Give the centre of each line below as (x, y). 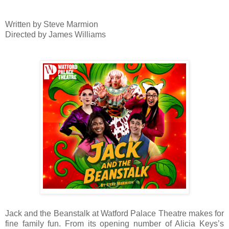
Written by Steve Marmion (52, 24)
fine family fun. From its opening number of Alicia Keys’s (114, 223)
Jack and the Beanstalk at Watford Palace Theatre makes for (114, 213)
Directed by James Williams (55, 34)
